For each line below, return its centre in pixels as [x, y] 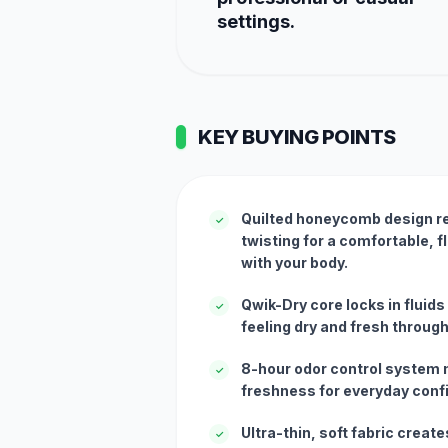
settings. [256, 21]
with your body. [294, 262]
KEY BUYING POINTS [297, 137]
